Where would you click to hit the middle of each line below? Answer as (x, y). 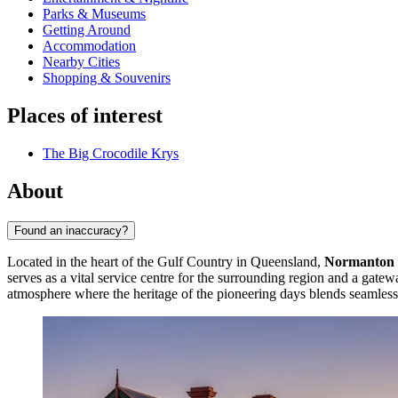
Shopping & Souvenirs (107, 78)
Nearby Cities (81, 62)
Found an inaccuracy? (71, 230)
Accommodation (89, 46)
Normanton (359, 261)
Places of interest (85, 116)
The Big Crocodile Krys (111, 154)
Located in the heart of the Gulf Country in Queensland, (166, 261)
